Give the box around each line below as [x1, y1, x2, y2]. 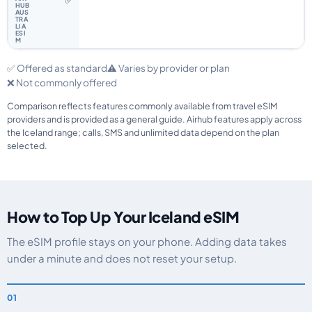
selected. [7, 140, 47, 151]
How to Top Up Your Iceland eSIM [7, 208, 240, 226]
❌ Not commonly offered [7, 77, 117, 88]
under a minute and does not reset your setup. [7, 251, 237, 265]
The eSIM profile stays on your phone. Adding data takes [7, 235, 287, 248]
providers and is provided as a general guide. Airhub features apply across [7, 114, 302, 125]
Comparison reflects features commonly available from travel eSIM [7, 100, 277, 111]
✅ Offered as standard [7, 62, 107, 74]
